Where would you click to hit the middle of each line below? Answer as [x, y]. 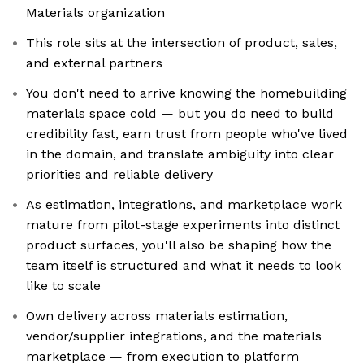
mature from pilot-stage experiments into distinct [183, 225]
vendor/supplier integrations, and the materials [174, 336]
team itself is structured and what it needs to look [184, 266]
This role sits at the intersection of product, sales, [182, 43]
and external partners [94, 63]
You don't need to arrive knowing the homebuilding [186, 93]
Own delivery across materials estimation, [157, 316]
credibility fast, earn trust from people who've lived [187, 134]
